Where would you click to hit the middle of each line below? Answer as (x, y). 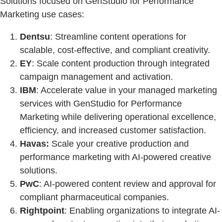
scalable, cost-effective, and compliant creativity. (115, 50)
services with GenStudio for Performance (101, 104)
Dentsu (35, 37)
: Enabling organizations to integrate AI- (142, 211)
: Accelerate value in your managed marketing (127, 90)
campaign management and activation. (96, 77)
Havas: (34, 144)
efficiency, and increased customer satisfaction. (113, 131)
